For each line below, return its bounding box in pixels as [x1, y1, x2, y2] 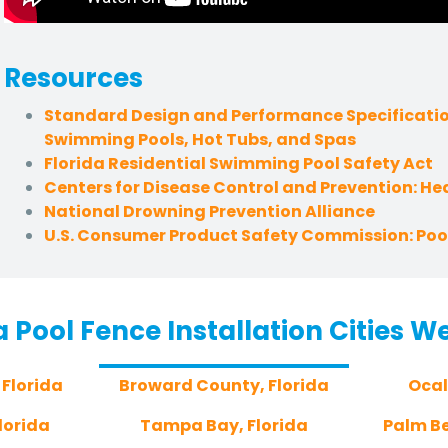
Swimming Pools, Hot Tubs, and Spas [44, 127, 356, 151]
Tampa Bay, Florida [140, 413, 308, 437]
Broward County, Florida [119, 373, 329, 397]
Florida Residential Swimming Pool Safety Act [44, 151, 433, 175]
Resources [4, 59, 149, 96]
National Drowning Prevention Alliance [44, 199, 375, 223]
